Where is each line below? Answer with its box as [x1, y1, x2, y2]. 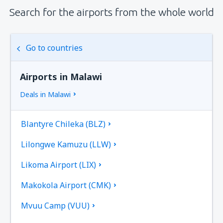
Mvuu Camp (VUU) [21, 200, 90, 212]
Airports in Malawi [20, 71, 103, 83]
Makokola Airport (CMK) [21, 180, 111, 191]
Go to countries [26, 42, 83, 54]
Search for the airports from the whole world [9, 6, 214, 18]
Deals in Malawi [20, 90, 71, 100]
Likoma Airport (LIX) [21, 159, 97, 171]
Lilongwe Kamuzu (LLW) [21, 139, 111, 150]
